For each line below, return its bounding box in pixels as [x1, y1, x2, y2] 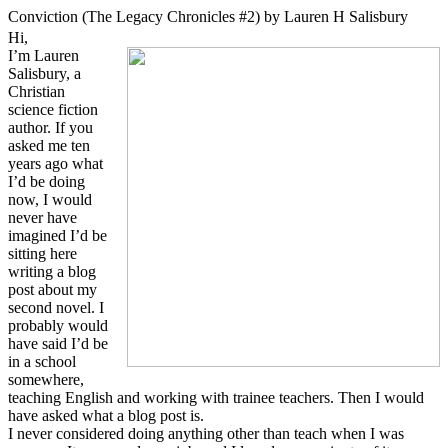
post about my [8, 280, 97, 298]
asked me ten [8, 136, 90, 154]
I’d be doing [8, 172, 85, 190]
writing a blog [8, 262, 96, 280]
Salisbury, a [8, 64, 81, 82]
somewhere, [8, 370, 84, 388]
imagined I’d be [8, 226, 107, 244]
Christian [8, 82, 65, 100]
